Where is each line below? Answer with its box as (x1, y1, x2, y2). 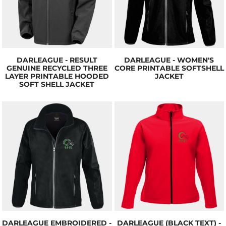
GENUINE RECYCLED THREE (6, 63, 107, 73)
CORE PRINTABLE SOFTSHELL (114, 63, 224, 73)
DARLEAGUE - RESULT (16, 55, 97, 65)
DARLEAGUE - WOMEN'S (124, 55, 214, 65)
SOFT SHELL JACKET (19, 79, 95, 89)
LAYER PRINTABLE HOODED (5, 71, 109, 81)
